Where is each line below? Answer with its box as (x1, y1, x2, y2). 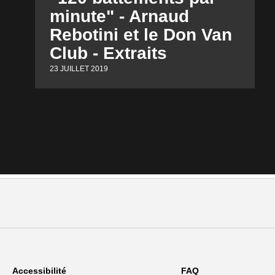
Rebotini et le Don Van (50, 25, 233, 45)
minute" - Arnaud (50, 7, 190, 26)
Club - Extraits (50, 44, 168, 63)
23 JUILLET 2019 (50, 64, 109, 73)
